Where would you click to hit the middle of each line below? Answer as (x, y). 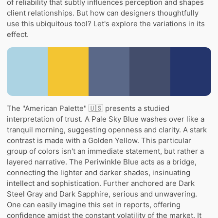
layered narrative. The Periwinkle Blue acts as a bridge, (102, 162)
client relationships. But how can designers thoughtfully (103, 13)
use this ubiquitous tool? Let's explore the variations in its (106, 23)
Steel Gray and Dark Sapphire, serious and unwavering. (102, 194)
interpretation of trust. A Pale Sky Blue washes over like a (106, 119)
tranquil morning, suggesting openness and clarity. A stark (107, 129)
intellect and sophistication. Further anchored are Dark (101, 183)
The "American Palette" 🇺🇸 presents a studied (88, 108)
